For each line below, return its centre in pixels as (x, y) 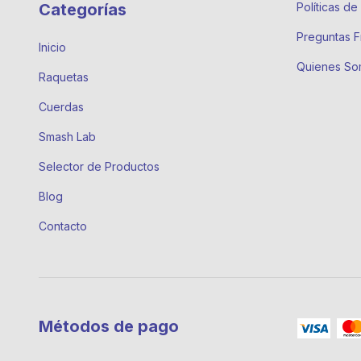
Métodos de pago (109, 327)
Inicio (52, 48)
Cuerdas (61, 107)
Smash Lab (67, 137)
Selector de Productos (99, 167)
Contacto (63, 226)
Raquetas (64, 77)
